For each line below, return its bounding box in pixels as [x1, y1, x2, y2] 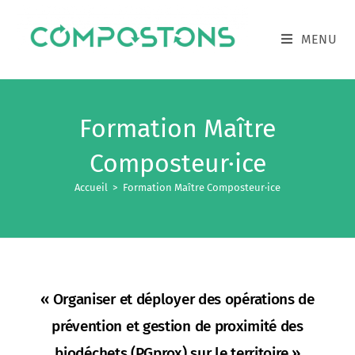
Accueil [74, 181, 108, 193]
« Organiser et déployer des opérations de [40, 290, 315, 308]
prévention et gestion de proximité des [52, 317, 303, 335]
